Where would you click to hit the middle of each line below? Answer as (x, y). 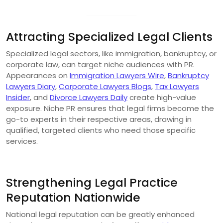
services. (22, 141)
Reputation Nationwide (73, 197)
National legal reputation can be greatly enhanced (100, 214)
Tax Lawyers (177, 86)
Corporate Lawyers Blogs (105, 86)
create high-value (162, 97)
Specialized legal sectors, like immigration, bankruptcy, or (111, 53)
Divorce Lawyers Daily (89, 97)
